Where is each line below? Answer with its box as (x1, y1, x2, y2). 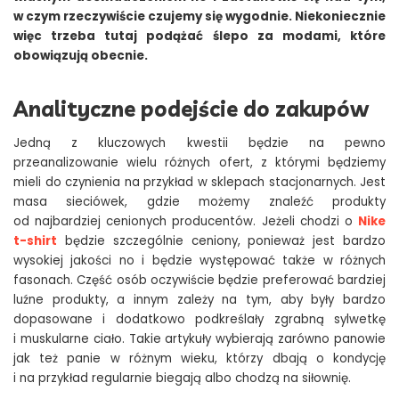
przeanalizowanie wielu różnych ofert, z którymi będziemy (13, 154, 386, 172)
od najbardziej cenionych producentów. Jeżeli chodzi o (13, 213, 358, 231)
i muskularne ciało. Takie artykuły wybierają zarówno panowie (13, 330, 386, 348)
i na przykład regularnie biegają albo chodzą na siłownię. (13, 370, 351, 387)
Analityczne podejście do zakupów (13, 95, 369, 123)
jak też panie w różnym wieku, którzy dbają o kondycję (13, 350, 386, 368)
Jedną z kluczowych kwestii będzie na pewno (13, 134, 386, 152)
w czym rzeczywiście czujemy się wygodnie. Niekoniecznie (13, 8, 386, 26)
